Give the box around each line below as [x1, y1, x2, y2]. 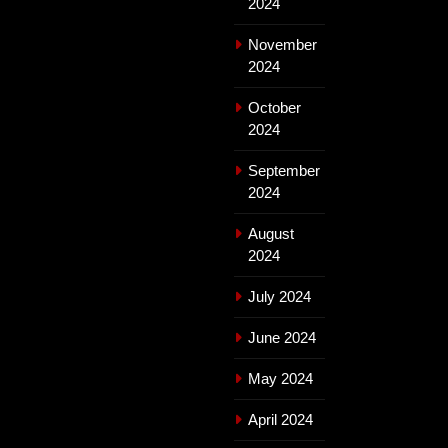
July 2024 [248, 287, 311, 305]
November [248, 35, 317, 53]
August [248, 224, 294, 242]
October [248, 98, 301, 116]
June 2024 [248, 328, 316, 346]
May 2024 [248, 369, 313, 387]
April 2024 [248, 410, 313, 428]
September [248, 161, 320, 179]
